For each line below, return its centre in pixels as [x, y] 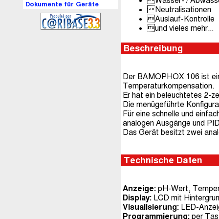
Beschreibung [153, 49]
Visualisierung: [152, 207]
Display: [138, 198]
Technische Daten [163, 161]
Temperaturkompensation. [168, 86]
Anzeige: [139, 189]
